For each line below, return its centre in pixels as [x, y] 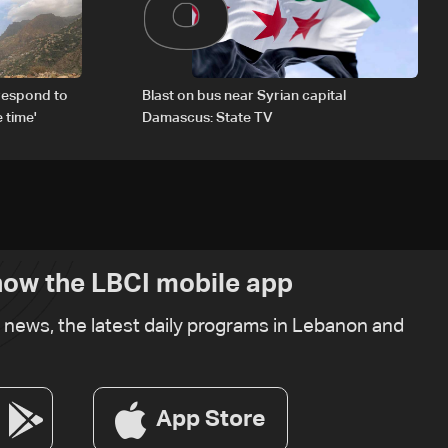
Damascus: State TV [207, 118]
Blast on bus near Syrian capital [244, 96]
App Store [211, 419]
